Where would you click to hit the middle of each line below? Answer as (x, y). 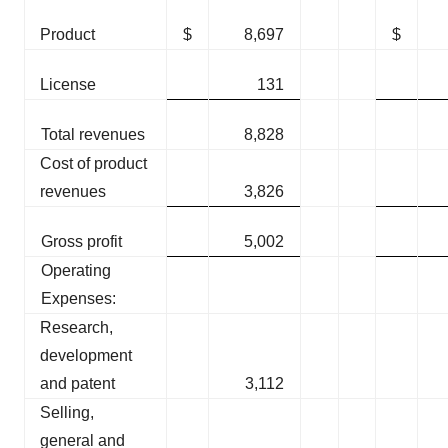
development (86, 356)
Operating (76, 271)
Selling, (67, 413)
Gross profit (81, 242)
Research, (76, 328)
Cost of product (93, 164)
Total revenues (93, 135)
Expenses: (78, 299)
